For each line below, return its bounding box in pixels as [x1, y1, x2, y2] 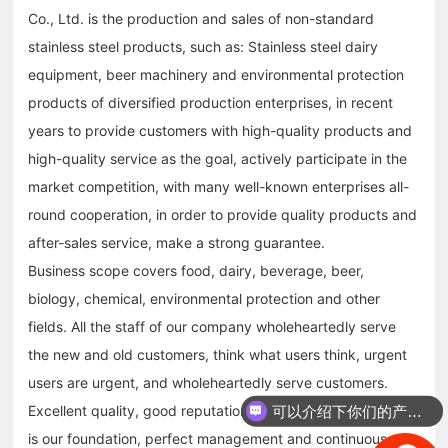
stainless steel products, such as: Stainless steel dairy [28, 37, 379, 55]
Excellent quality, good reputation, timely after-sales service [28, 401, 420, 419]
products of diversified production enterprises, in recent [28, 93, 394, 111]
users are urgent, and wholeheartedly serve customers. [28, 373, 389, 391]
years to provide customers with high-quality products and [28, 121, 413, 139]
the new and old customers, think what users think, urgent [28, 345, 408, 363]
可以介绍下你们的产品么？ [406, 402, 422, 420]
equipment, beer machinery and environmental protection [28, 65, 405, 83]
